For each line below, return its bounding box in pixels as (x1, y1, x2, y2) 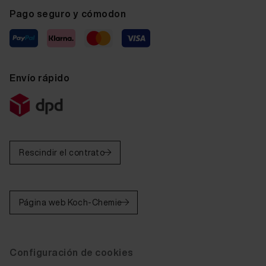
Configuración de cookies (9, 245, 134, 259)
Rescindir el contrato (19, 146, 105, 159)
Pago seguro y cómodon (9, 6, 126, 21)
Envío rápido (9, 70, 70, 85)
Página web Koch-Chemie (19, 196, 122, 208)
